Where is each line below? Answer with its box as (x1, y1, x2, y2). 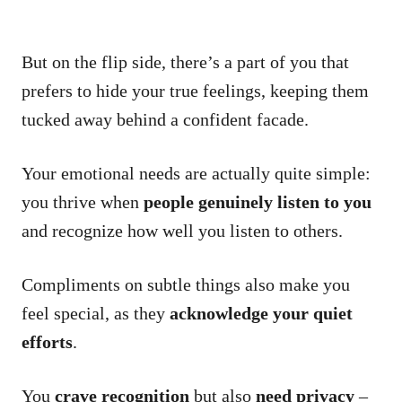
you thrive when (22, 191, 144, 212)
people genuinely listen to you (144, 191, 371, 212)
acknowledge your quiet (170, 302, 353, 323)
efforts (22, 331, 73, 352)
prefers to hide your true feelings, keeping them (22, 80, 369, 100)
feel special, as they (22, 302, 170, 323)
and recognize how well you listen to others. (22, 220, 347, 240)
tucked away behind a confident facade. (22, 109, 309, 129)
